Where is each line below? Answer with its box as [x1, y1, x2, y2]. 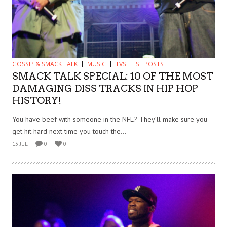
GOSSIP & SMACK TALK [12, 60, 78, 69]
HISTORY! [12, 95, 61, 107]
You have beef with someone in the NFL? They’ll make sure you [12, 115, 207, 124]
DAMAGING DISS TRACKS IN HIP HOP [12, 83, 198, 95]
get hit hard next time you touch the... [12, 127, 126, 136]
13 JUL [12, 140, 28, 148]
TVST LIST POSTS [116, 60, 164, 69]
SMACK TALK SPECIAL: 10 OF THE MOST [12, 70, 213, 83]
